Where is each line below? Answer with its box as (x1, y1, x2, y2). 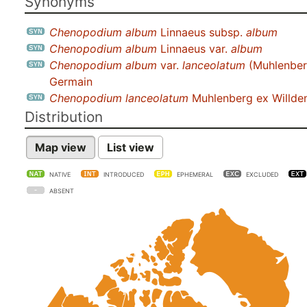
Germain (49, 75, 93, 88)
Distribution (25, 108, 103, 125)
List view (107, 140, 154, 154)
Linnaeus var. (157, 42, 231, 56)
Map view (35, 140, 86, 154)
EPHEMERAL (177, 171, 213, 178)
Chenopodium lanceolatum (49, 91, 188, 105)
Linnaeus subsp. (157, 25, 246, 39)
